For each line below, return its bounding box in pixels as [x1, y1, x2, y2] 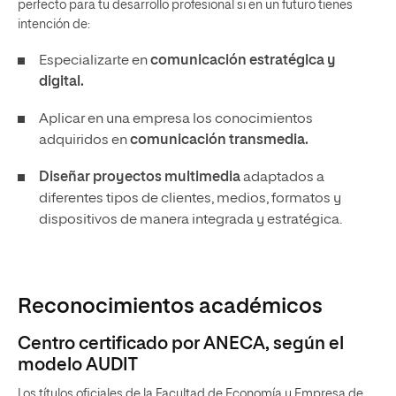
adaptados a [240, 170, 324, 185]
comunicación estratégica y [150, 53, 336, 68]
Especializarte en [39, 53, 150, 68]
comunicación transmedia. [127, 133, 308, 148]
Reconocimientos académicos [18, 295, 323, 317]
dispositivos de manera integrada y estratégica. [39, 212, 342, 227]
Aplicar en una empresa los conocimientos [39, 111, 313, 126]
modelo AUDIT [18, 355, 138, 374]
